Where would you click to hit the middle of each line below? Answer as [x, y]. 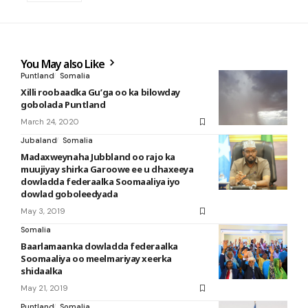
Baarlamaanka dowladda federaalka [99, 246]
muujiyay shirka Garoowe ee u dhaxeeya [107, 169]
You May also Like [64, 64]
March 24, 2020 [50, 122]
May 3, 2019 [43, 211]
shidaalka [42, 271]
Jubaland [39, 140]
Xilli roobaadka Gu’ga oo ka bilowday [100, 92]
